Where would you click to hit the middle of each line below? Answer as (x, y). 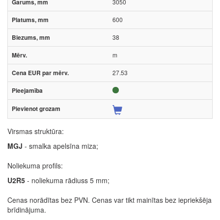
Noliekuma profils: (35, 165)
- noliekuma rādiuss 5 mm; (67, 180)
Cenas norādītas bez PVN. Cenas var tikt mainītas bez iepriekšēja (110, 200)
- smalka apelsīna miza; (60, 146)
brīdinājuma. (27, 209)
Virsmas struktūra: (36, 131)
